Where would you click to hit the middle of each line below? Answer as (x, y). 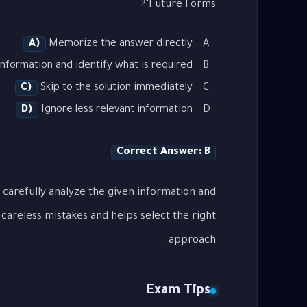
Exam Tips (178, 291)
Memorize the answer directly (120, 45)
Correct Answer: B (163, 152)
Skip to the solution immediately (115, 88)
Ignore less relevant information (116, 110)
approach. (192, 241)
